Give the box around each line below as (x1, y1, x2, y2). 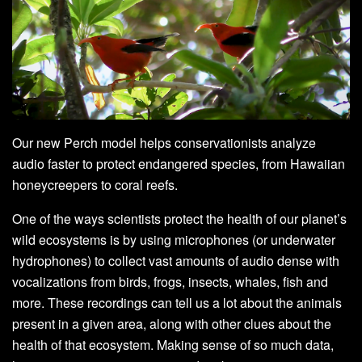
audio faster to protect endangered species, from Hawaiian (12, 154, 345, 173)
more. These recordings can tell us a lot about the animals (12, 293, 342, 312)
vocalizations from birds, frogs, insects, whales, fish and (12, 271, 328, 291)
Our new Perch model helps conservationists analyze (12, 133, 316, 152)
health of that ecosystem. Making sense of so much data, (12, 335, 334, 354)
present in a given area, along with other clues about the (12, 314, 331, 333)
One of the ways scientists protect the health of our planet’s (12, 208, 347, 228)
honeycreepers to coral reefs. (12, 175, 178, 194)
